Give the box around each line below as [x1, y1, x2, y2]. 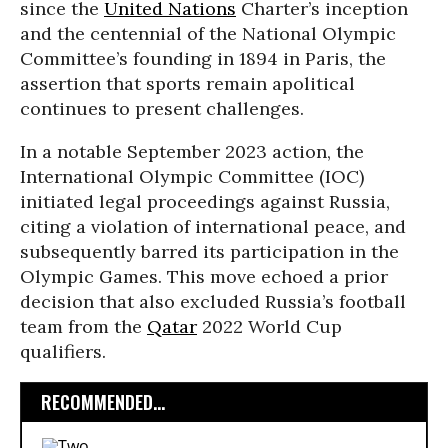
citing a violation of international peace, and [20, 215, 406, 238]
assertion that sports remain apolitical [20, 72, 355, 95]
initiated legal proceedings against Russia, [20, 190, 390, 213]
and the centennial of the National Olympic [20, 22, 396, 45]
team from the [20, 315, 147, 338]
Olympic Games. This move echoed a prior [20, 265, 388, 288]
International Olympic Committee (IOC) [20, 165, 364, 188]
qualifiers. [20, 340, 106, 363]
